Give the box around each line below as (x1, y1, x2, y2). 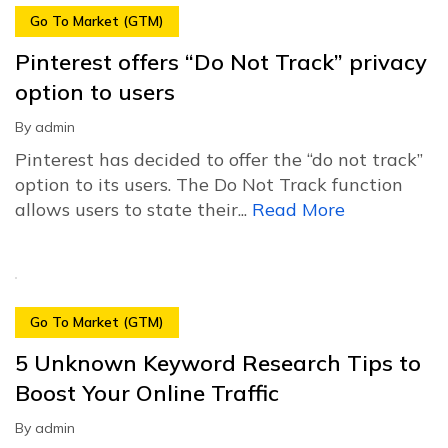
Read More (252, 197, 345, 221)
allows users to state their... (15, 197, 252, 221)
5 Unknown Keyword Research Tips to (15, 348, 421, 377)
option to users (15, 77, 175, 106)
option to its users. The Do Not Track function (15, 172, 403, 196)
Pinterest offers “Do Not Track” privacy (15, 47, 427, 76)
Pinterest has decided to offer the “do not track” (15, 147, 423, 171)
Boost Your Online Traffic (15, 378, 279, 407)
